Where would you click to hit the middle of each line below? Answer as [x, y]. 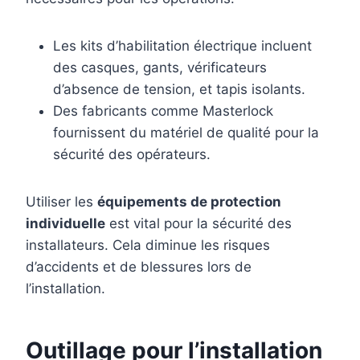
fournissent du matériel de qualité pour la [186, 132]
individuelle [65, 223]
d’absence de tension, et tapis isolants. [179, 89]
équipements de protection [189, 201]
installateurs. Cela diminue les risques [148, 245]
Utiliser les [61, 201]
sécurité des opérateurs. [132, 154]
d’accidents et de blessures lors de [139, 266]
